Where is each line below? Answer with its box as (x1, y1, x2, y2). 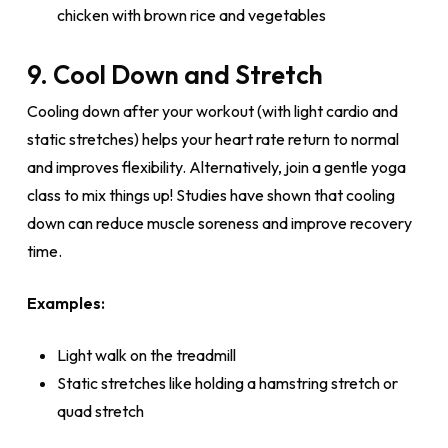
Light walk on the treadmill (56, 345, 236, 365)
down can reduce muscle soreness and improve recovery (26, 213, 412, 233)
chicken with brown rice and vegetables (56, 5, 326, 25)
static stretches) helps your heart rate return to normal (26, 129, 399, 149)
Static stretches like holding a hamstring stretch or (56, 373, 398, 393)
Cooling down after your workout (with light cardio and (26, 101, 398, 121)
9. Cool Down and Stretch (26, 58, 323, 91)
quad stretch (56, 401, 144, 421)
